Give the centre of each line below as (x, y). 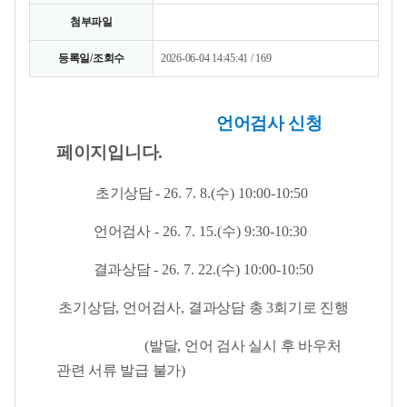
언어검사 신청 (269, 123)
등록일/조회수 (91, 58)
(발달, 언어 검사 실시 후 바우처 (199, 346)
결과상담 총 (227, 308)
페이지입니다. (110, 152)
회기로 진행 (311, 308)
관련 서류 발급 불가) (121, 370)
